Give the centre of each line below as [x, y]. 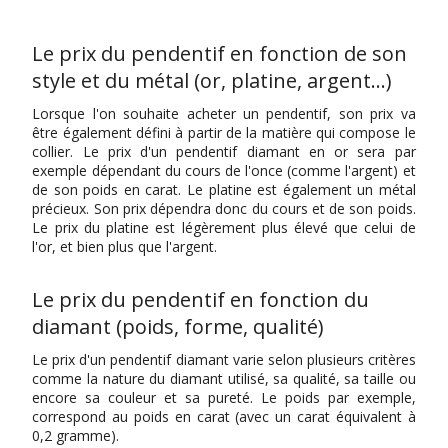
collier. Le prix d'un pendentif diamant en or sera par [224, 151]
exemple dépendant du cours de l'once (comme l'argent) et [224, 170]
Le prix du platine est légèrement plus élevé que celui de [224, 227]
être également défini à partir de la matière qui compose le [224, 132]
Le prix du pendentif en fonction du [201, 299]
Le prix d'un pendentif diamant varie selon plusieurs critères [224, 359]
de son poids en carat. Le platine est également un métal [224, 189]
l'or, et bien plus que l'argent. [125, 246]
